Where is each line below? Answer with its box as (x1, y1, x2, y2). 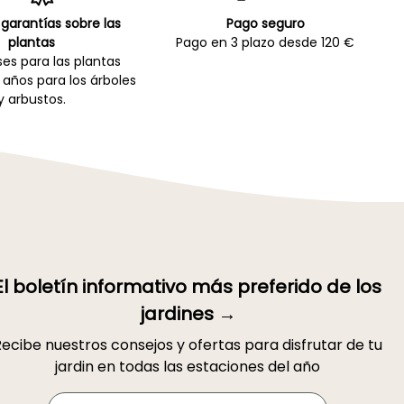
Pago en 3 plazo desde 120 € (176, 32, 355, 51)
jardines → (139, 301, 236, 327)
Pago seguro (225, 14, 305, 32)
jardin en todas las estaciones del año (55, 356, 320, 378)
